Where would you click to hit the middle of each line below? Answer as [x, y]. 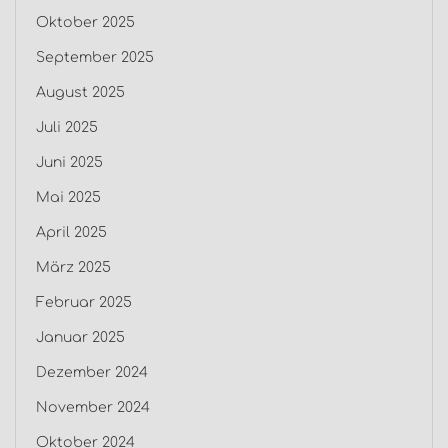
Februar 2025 [84, 303]
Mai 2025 [68, 198]
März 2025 [73, 268]
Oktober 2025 [85, 23]
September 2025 [95, 58]
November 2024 [93, 408]
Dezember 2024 [92, 373]
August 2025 [80, 93]
